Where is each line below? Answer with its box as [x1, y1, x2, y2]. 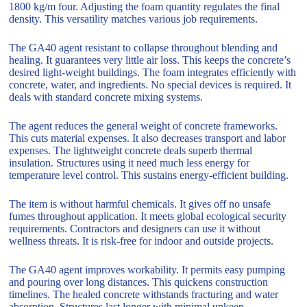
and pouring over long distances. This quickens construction [9, 275, 269, 288]
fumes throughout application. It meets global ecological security [9, 210, 287, 222]
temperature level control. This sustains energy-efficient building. [9, 169, 289, 181]
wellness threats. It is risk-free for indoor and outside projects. [9, 234, 274, 247]
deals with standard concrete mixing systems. [9, 90, 204, 103]
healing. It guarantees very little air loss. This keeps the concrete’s [9, 53, 291, 66]
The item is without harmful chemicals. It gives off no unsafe [9, 197, 271, 210]
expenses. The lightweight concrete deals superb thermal [9, 144, 253, 156]
